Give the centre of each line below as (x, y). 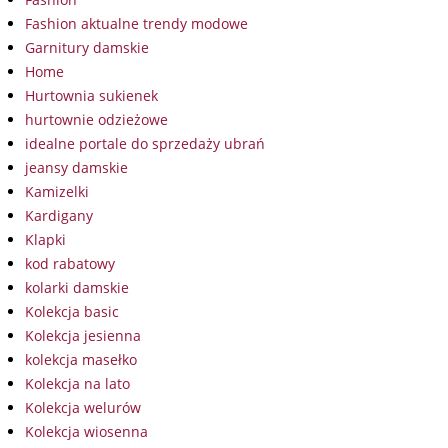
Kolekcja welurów (83, 407)
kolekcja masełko (81, 359)
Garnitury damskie (87, 47)
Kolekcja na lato (77, 383)
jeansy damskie (76, 167)
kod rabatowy (70, 263)
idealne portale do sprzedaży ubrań (145, 143)
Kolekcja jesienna (83, 335)
